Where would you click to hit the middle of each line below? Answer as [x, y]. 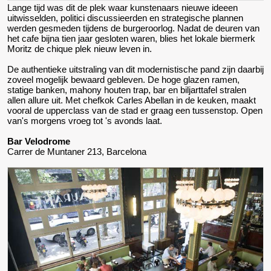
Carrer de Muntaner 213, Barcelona [79, 152]
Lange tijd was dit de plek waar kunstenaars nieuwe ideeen [122, 8]
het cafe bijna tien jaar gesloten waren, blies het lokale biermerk [131, 39]
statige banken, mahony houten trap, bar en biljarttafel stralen [127, 90]
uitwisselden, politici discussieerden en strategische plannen [125, 18]
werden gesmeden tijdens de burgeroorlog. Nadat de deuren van [133, 28]
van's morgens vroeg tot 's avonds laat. [86, 121]
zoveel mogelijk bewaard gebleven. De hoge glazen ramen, [123, 80]
